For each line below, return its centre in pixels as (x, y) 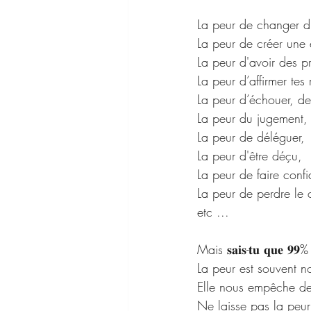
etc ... (213, 212)
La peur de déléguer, (251, 137)
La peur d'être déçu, (250, 155)
